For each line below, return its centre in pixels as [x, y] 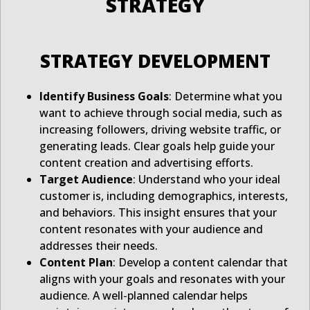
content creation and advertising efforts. [146, 163]
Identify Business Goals [104, 97]
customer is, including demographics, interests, [164, 196]
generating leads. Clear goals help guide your [157, 146]
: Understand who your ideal [207, 180]
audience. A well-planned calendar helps [144, 296]
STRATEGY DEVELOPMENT [155, 61]
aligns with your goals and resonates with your [162, 279]
